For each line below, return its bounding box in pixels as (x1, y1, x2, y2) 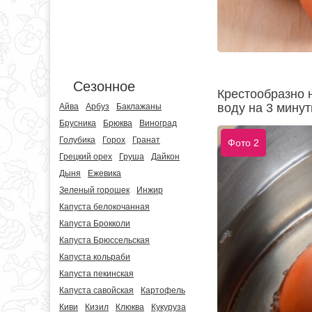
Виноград (139, 118, 177, 128)
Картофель (141, 286, 185, 295)
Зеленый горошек (59, 185, 130, 195)
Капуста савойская (59, 286, 134, 295)
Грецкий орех (59, 152, 112, 162)
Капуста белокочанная (59, 202, 150, 212)
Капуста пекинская (59, 269, 134, 279)
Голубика (59, 135, 95, 145)
